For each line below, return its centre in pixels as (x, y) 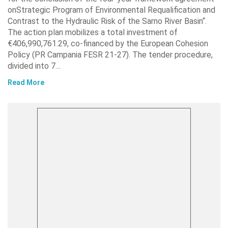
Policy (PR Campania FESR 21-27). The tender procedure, (110, 55)
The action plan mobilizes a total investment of (93, 33)
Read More (26, 83)
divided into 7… (34, 66)
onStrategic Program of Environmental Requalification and (111, 10)
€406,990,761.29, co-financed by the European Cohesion (108, 44)
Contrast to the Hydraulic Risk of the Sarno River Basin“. (107, 21)
